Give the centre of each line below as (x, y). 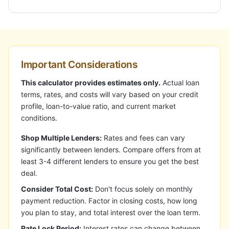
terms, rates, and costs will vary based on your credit (110, 94)
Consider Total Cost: (57, 189)
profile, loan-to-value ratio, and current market (98, 106)
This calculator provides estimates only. (91, 83)
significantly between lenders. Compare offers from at (111, 150)
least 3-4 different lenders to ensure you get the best (110, 161)
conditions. (39, 118)
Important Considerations (79, 64)
